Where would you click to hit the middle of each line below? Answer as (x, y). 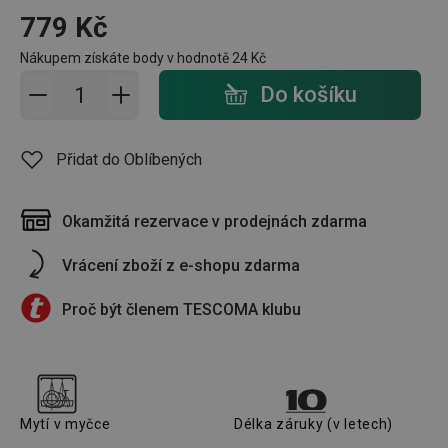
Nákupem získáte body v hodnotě (126, 58)
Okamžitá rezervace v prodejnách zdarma (214, 221)
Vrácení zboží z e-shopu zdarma (181, 265)
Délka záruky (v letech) (314, 424)
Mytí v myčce (65, 424)
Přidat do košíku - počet (134, 82)
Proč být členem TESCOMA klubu (181, 309)
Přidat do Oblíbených (129, 159)
